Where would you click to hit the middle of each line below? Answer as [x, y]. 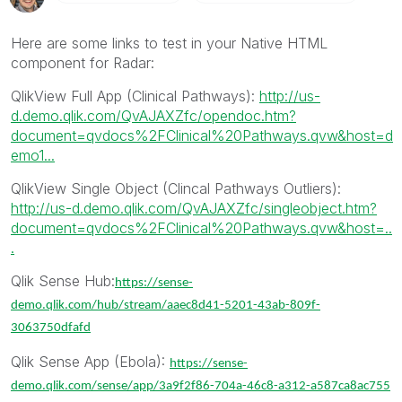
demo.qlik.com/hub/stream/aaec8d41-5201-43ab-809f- [166, 305]
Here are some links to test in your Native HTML [169, 43]
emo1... [33, 155]
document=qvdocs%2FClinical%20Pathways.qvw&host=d [202, 135]
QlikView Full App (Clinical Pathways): [135, 96]
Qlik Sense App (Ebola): [90, 361]
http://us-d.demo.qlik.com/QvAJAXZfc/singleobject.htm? [194, 208]
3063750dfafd [51, 328]
